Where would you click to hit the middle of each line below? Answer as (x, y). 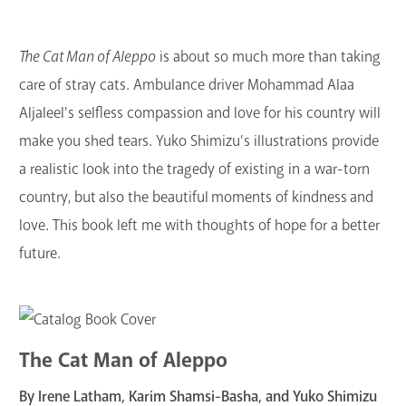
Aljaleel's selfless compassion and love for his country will (200, 113)
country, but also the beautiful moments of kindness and (196, 198)
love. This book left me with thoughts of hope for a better (199, 226)
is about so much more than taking (268, 57)
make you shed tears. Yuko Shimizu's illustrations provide (199, 141)
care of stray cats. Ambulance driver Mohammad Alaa (187, 85)
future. (40, 254)
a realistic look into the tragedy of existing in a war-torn (194, 169)
